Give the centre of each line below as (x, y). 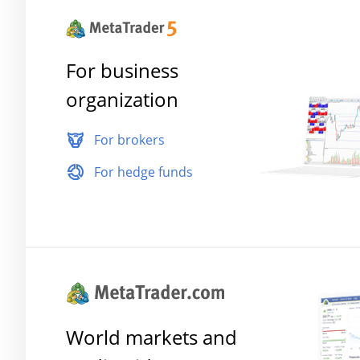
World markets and (151, 337)
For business (122, 70)
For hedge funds (143, 172)
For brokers (129, 140)
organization (122, 99)
